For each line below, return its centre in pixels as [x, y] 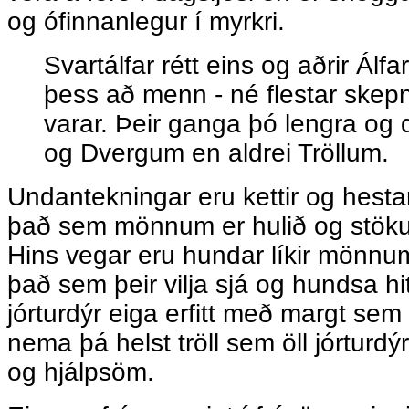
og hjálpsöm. [81, 372]
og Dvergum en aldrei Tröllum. [216, 153]
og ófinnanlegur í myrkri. [150, 22]
